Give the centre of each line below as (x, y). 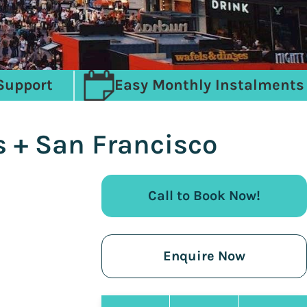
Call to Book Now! (204, 196)
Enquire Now (204, 256)
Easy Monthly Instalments (209, 85)
